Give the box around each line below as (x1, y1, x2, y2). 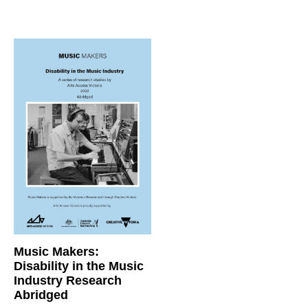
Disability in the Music (14, 259, 144, 273)
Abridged (14, 288, 68, 302)
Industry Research (14, 274, 122, 287)
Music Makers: (14, 245, 99, 258)
